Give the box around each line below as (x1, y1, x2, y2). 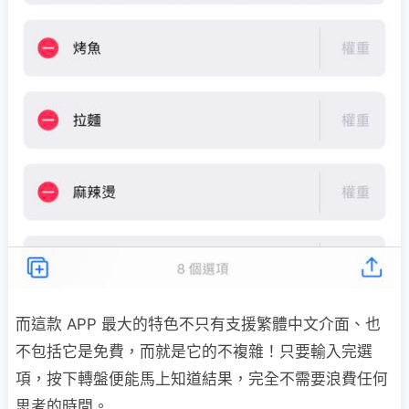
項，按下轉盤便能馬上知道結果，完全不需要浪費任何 (16, 369, 388, 388)
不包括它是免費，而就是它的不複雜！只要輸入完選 (16, 341, 372, 361)
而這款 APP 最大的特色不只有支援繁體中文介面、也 (16, 314, 381, 333)
